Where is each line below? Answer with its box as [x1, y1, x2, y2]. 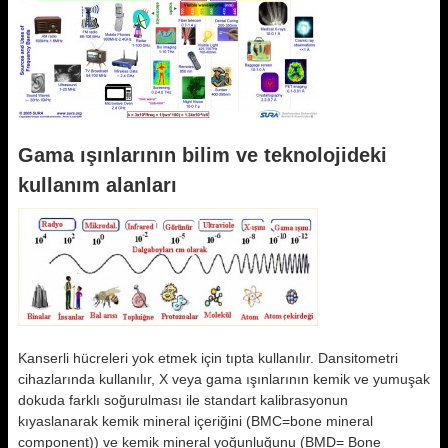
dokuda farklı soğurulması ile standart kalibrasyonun [18, 392, 348, 408]
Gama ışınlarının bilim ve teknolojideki [18, 144, 387, 166]
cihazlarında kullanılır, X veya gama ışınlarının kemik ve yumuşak [18, 371, 430, 387]
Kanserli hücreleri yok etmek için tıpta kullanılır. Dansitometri [18, 350, 398, 366]
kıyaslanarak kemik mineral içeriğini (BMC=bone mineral [18, 413, 373, 429]
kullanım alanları [18, 174, 177, 196]
